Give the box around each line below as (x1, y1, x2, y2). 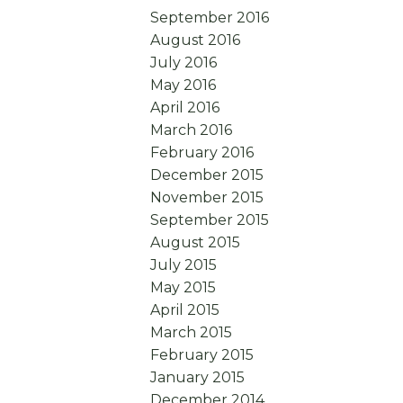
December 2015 (150, 166, 264, 184)
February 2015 (150, 346, 255, 364)
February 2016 (150, 144, 255, 162)
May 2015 (150, 279, 217, 297)
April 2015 (150, 301, 220, 319)
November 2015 (150, 189, 264, 207)
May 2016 (150, 76, 217, 94)
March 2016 (150, 121, 233, 139)
